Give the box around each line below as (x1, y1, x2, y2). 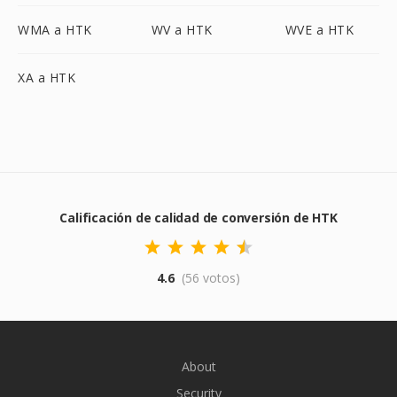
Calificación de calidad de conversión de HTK (59, 209, 338, 226)
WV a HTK (151, 21, 213, 38)
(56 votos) (182, 269, 240, 286)
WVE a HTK (284, 21, 354, 38)
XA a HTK (18, 69, 75, 86)
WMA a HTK (18, 21, 92, 38)
